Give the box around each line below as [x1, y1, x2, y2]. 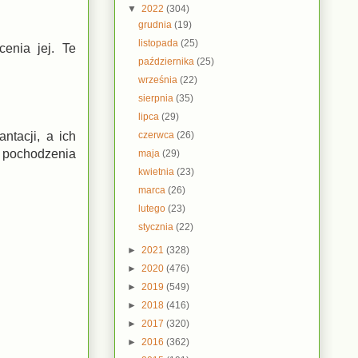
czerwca [138, 129, 177, 141]
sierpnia [138, 92, 177, 104]
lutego [138, 202, 169, 214]
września [138, 74, 181, 86]
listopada [138, 37, 181, 49]
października [138, 55, 197, 67]
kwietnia [138, 165, 177, 177]
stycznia [138, 221, 177, 233]
